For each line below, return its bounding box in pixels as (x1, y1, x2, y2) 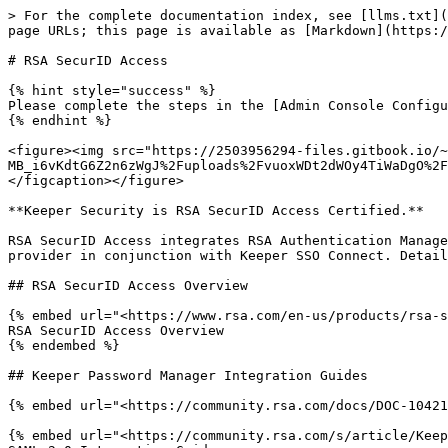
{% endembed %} (8, 338, 120, 353)
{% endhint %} (8, 113, 112, 128)
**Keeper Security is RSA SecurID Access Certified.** (8, 203, 424, 218)
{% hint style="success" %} (8, 83, 216, 98)
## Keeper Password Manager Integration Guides (8, 368, 368, 383)
